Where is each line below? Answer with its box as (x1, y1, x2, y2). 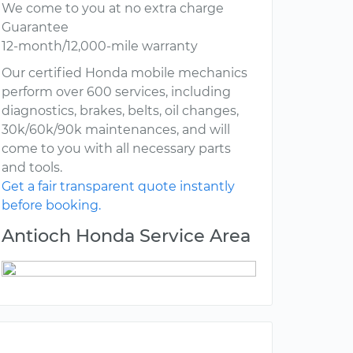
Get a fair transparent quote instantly (2, 179, 235, 195)
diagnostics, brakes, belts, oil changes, (2, 103, 239, 119)
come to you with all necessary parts (2, 141, 231, 157)
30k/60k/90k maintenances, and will (2, 122, 230, 138)
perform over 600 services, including (2, 84, 231, 100)
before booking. (2, 198, 101, 214)
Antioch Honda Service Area (2, 225, 251, 247)
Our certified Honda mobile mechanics (2, 65, 247, 81)
